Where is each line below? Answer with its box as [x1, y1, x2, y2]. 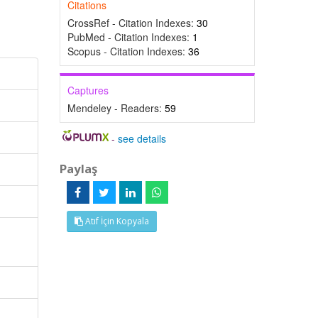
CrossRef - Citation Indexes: [67, 16, 197, 30]
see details [118, 131, 167, 146]
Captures [67, 83, 109, 97]
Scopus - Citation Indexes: [67, 44, 188, 58]
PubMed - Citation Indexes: [67, 30, 192, 44]
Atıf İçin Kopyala [82, 215, 149, 227]
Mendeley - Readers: [67, 101, 165, 115]
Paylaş [59, 160, 97, 177]
